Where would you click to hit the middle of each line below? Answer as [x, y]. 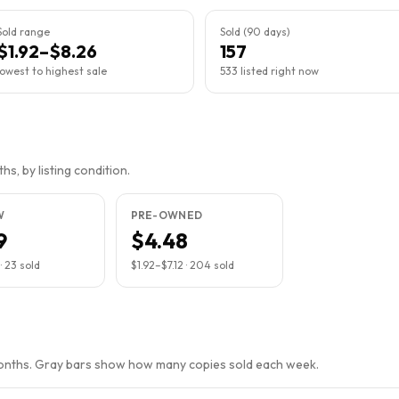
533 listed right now [269, 71]
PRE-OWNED [167, 215]
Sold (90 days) [255, 32]
